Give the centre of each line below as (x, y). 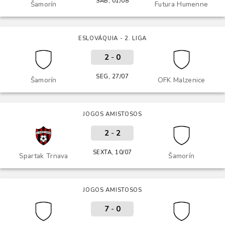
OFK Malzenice (181, 80)
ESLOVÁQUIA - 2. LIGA (112, 38)
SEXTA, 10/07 (112, 152)
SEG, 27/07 (113, 76)
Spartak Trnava (43, 156)
